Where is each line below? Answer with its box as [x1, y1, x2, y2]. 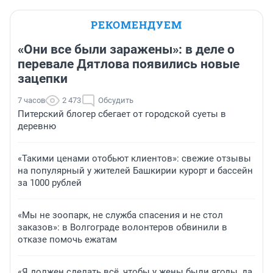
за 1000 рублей [18, 177, 82, 189]
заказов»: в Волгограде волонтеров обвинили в [18, 222, 227, 233]
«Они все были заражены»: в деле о [18, 42, 235, 57]
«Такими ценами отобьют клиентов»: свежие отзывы [18, 153, 251, 165]
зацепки [18, 71, 68, 87]
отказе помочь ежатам [18, 234, 117, 246]
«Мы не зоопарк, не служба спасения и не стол [18, 210, 223, 221]
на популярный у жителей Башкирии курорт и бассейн [18, 165, 253, 177]
